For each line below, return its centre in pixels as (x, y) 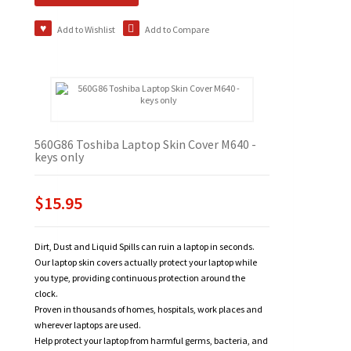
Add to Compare (177, 30)
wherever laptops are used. (88, 325)
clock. (46, 294)
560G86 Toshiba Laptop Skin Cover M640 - (145, 145)
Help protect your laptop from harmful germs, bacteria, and (151, 341)
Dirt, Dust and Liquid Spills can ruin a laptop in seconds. (145, 247)
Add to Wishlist (86, 30)
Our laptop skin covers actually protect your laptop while (146, 262)
